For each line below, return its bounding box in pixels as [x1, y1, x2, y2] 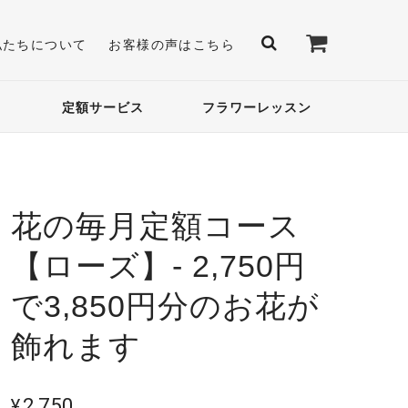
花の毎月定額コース [11, 209, 301, 244]
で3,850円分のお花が [11, 289, 320, 324]
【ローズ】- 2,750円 [11, 249, 306, 284]
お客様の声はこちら [108, 36, 235, 52]
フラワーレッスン [201, 99, 311, 115]
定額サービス [62, 99, 145, 115]
